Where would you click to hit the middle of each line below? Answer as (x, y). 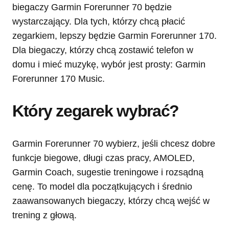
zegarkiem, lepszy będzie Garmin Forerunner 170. (114, 36)
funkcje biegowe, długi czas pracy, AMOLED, (104, 158)
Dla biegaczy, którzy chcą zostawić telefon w (103, 50)
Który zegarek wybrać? (96, 111)
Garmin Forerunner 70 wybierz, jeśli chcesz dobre (114, 143)
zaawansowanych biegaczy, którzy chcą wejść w (111, 201)
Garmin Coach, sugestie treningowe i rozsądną (108, 172)
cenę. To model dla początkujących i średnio (102, 186)
